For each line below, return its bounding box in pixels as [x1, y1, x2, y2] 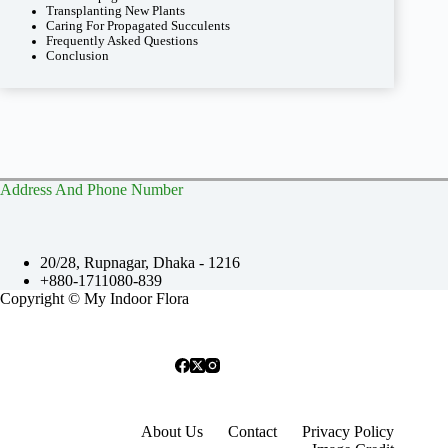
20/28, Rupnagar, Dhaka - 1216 [40, 254, 240, 271]
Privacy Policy [302, 423, 395, 440]
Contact [228, 423, 278, 440]
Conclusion [46, 48, 110, 63]
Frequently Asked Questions [46, 33, 199, 48]
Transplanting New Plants [46, 3, 186, 18]
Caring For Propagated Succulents [46, 18, 231, 33]
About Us [141, 423, 204, 440]
